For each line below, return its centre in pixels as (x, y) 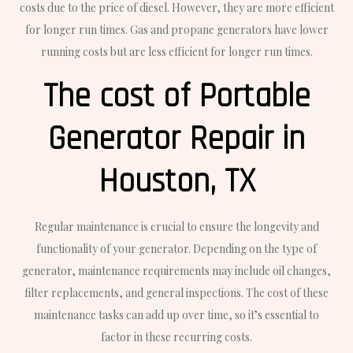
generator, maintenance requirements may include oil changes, (176, 271)
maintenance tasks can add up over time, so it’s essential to (176, 315)
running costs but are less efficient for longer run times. (176, 52)
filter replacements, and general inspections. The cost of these (176, 293)
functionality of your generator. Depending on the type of (176, 249)
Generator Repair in (176, 140)
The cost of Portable (176, 97)
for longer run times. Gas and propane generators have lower (176, 30)
